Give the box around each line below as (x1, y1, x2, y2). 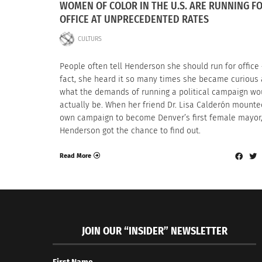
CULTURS (77, 35, 102, 43)
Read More (60, 151, 91, 160)
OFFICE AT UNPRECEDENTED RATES (60, 13, 209, 26)
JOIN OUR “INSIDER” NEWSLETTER (81, 225, 227, 238)
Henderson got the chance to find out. (60, 126, 201, 136)
